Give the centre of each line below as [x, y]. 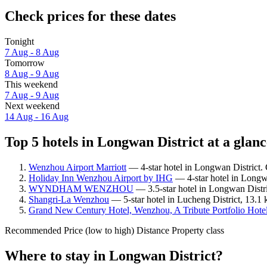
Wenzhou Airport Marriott [77, 167]
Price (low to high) [99, 230]
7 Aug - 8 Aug [32, 52]
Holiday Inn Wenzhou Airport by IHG [101, 178]
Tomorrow [25, 63]
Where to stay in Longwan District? [114, 255]
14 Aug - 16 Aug [37, 117]
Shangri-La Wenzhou [69, 199]
